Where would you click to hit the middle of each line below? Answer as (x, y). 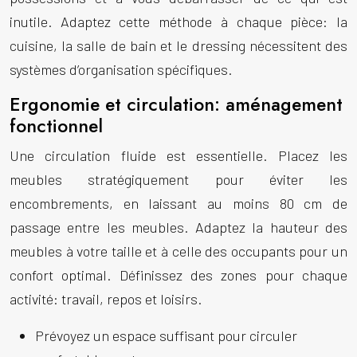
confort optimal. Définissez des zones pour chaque (178, 275)
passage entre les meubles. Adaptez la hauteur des (178, 227)
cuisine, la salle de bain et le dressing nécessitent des (178, 45)
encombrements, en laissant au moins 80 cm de (178, 203)
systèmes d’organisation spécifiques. (121, 69)
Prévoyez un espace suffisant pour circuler (166, 335)
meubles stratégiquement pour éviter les (178, 179)
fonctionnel (56, 126)
